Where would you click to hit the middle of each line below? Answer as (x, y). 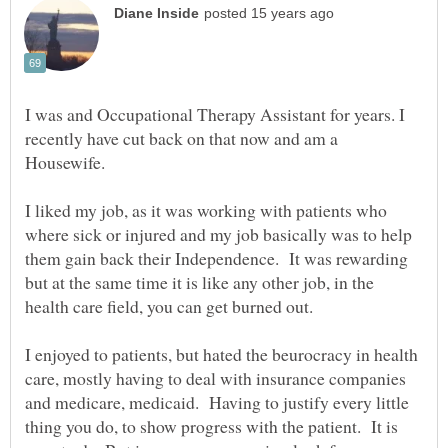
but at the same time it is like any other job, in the (199, 282)
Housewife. (68, 162)
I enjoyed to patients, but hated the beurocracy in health (221, 354)
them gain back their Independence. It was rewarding (216, 258)
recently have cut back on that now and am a (181, 138)
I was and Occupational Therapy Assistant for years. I (215, 114)
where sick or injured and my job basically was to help (218, 234)
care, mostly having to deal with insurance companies (215, 378)
